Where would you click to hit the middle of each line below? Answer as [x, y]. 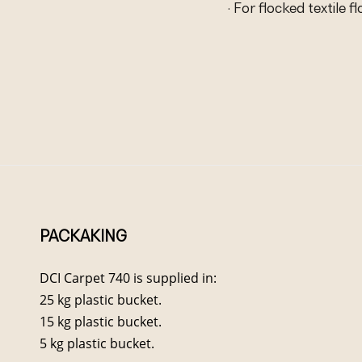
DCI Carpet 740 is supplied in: [128, 278]
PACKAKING [84, 236]
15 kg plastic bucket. [101, 321]
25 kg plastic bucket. [101, 299]
